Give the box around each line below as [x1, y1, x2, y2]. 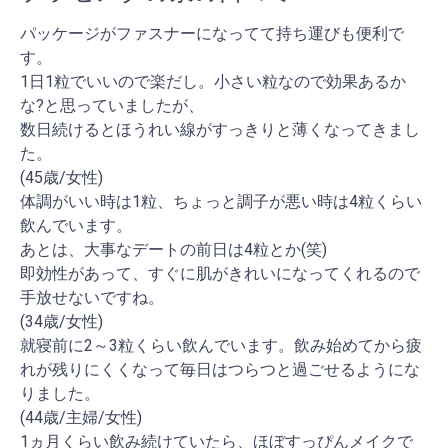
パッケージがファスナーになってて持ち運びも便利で [20, 23, 404, 43]
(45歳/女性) [20, 167, 103, 187]
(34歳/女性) [20, 311, 103, 331]
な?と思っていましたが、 [20, 95, 204, 115]
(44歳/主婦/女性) [20, 407, 142, 427]
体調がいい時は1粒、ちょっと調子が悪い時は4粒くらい [20, 191, 422, 211]
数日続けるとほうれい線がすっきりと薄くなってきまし [20, 119, 420, 139]
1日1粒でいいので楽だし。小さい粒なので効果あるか [20, 71, 406, 91]
